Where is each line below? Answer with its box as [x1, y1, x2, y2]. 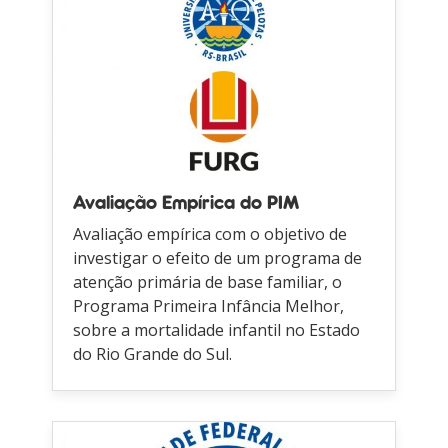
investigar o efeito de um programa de [73, 246, 363, 269]
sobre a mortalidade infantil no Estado [73, 318, 361, 341]
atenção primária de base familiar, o [73, 270, 343, 293]
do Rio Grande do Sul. [73, 342, 233, 365]
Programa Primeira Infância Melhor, [73, 294, 345, 317]
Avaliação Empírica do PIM [73, 194, 300, 213]
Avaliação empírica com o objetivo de [73, 222, 348, 245]
